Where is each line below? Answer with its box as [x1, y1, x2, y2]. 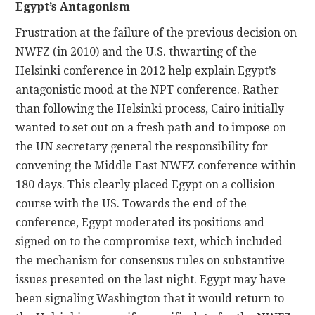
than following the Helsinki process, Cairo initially [15, 101, 285, 115]
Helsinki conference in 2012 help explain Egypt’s [15, 63, 276, 77]
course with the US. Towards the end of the [15, 196, 247, 210]
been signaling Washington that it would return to [15, 291, 285, 305]
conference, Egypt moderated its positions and [15, 215, 265, 229]
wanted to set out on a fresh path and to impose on [15, 120, 287, 134]
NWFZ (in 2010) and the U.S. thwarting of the [15, 44, 257, 58]
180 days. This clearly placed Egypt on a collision [15, 177, 276, 191]
